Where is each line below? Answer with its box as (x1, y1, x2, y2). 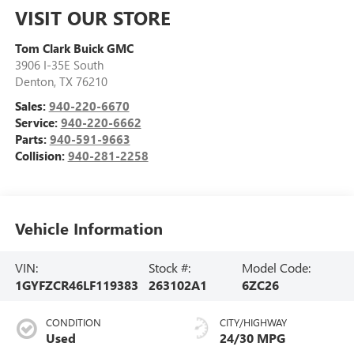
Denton (14, 73, 54, 90)
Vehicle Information (14, 217, 163, 239)
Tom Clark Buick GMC (14, 40, 134, 57)
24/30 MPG (220, 330, 285, 347)
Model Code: (241, 258, 311, 276)
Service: (14, 115, 61, 131)
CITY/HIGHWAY (220, 315, 287, 330)
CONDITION (45, 315, 101, 330)
